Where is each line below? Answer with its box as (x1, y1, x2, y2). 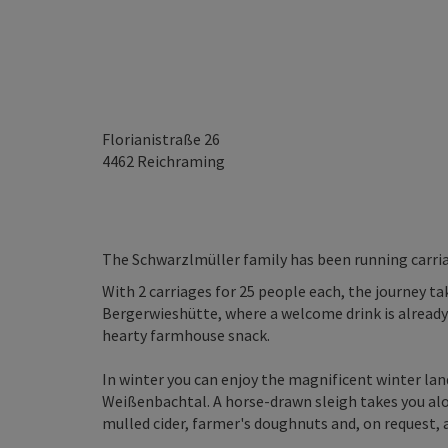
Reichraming (137, 151, 225, 171)
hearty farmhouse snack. (102, 325, 270, 345)
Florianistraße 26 (102, 129, 220, 149)
